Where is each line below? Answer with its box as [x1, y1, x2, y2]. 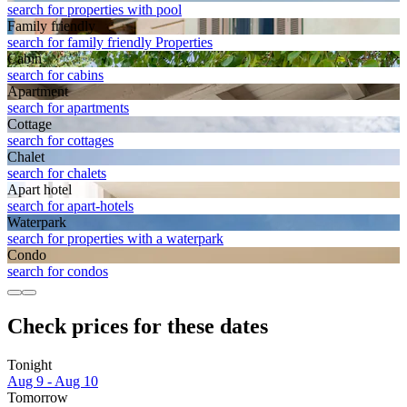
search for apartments [7, 100, 129, 116]
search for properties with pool [7, 2, 182, 18]
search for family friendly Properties [7, 35, 213, 51]
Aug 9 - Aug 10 [7, 373, 98, 390]
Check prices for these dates [7, 314, 268, 339]
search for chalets [7, 165, 106, 182]
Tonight [7, 357, 52, 373]
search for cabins [7, 67, 104, 84]
